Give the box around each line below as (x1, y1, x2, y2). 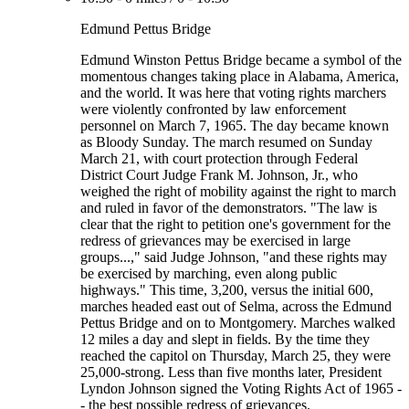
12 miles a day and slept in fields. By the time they (80, 331, 370, 347)
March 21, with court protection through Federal (80, 151, 358, 166)
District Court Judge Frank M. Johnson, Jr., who (80, 167, 358, 183)
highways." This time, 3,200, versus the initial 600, (80, 282, 373, 298)
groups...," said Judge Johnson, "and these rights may (80, 249, 387, 265)
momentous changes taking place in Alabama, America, (80, 68, 399, 84)
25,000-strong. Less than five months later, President (80, 364, 382, 380)
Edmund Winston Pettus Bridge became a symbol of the (80, 52, 402, 68)
